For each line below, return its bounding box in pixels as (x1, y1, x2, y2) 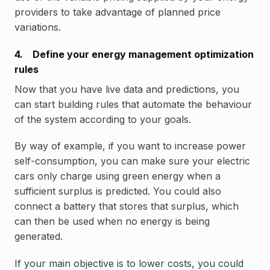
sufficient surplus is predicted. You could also (14, 185, 221, 198)
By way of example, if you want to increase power (14, 140, 246, 152)
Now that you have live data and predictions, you (14, 83, 239, 96)
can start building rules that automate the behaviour (14, 98, 252, 111)
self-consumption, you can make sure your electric (14, 155, 250, 168)
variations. (14, 21, 61, 34)
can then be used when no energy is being (14, 215, 210, 228)
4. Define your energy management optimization (14, 48, 254, 61)
